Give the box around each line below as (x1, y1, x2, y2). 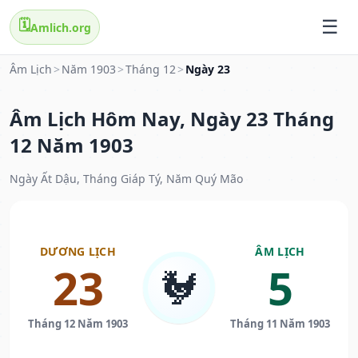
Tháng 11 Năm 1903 (230, 316, 330, 332)
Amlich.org (30, 19, 91, 35)
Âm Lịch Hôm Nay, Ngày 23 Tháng (10, 105, 334, 133)
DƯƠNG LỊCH (40, 244, 116, 260)
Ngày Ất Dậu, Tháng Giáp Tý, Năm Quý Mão (10, 171, 243, 187)
